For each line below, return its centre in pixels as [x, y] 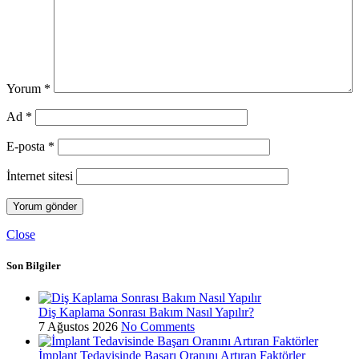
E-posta [27, 147]
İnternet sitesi [40, 176]
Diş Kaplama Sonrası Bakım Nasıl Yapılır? [146, 312]
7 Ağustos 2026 [78, 326]
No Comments [158, 326]
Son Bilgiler [34, 266]
